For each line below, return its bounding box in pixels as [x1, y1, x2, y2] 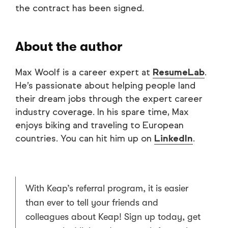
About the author [15, 39, 123, 54]
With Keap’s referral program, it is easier [25, 183, 188, 194]
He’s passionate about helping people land [15, 80, 195, 92]
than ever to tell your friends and [25, 197, 158, 208]
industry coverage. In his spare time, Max [15, 106, 189, 118]
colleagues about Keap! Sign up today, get [25, 212, 201, 222]
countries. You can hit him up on [15, 133, 154, 145]
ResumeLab [153, 67, 205, 78]
